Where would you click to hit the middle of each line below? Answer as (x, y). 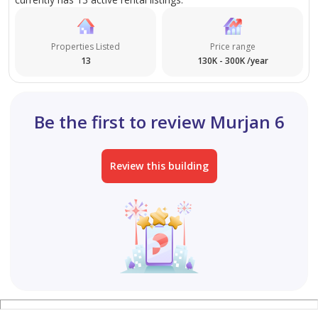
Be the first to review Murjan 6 (159, 122)
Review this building (159, 166)
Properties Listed (86, 47)
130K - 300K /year (232, 61)
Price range (232, 47)
